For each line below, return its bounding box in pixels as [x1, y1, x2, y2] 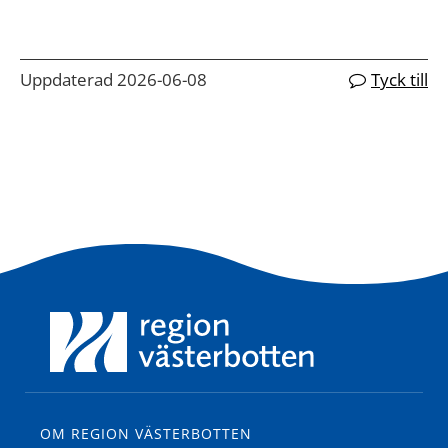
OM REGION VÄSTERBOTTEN [40, 424, 252, 443]
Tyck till [371, 68, 428, 91]
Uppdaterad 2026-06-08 [20, 68, 207, 91]
